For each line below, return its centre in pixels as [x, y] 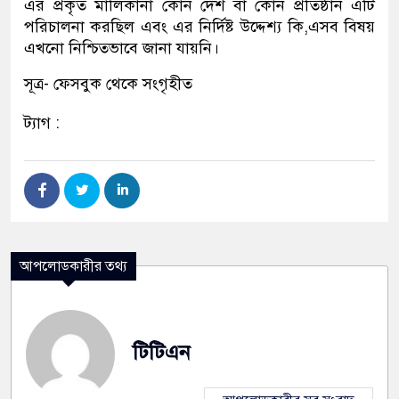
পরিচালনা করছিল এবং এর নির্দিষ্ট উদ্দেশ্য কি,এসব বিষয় [199, 27]
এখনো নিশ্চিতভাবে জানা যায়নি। [122, 48]
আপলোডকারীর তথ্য [73, 266]
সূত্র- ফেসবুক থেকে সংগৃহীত [108, 84]
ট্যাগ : [42, 123]
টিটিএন [162, 352]
